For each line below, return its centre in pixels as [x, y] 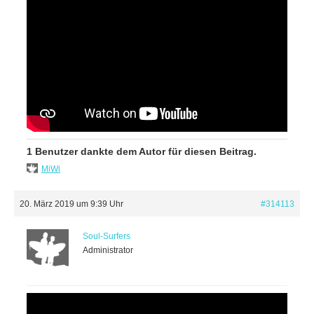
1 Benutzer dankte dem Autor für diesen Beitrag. [142, 152]
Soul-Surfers [107, 237]
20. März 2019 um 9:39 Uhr [71, 204]
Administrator [108, 251]
